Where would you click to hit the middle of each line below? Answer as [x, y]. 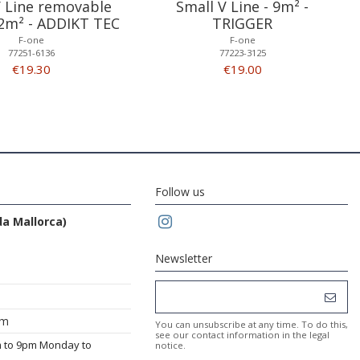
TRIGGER [243, 24]
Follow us [180, 192]
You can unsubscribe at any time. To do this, [252, 325]
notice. [170, 346]
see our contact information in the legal [242, 335]
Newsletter [184, 259]
